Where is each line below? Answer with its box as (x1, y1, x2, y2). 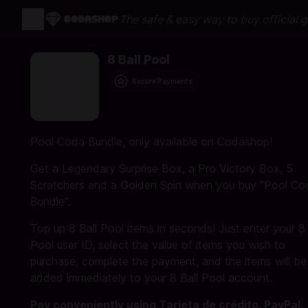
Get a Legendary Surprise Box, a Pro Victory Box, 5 (30, 162, 293, 175)
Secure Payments (132, 77, 192, 85)
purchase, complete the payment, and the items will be (30, 254, 307, 268)
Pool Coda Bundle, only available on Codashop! (30, 135, 272, 148)
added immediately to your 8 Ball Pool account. (30, 271, 272, 285)
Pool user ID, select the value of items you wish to (30, 238, 285, 252)
